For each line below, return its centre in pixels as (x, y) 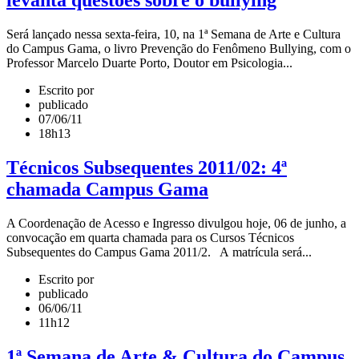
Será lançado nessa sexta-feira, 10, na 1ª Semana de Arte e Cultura (173, 34)
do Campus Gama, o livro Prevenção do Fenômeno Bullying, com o (179, 49)
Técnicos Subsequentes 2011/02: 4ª (147, 168)
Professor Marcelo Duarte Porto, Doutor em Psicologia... (149, 63)
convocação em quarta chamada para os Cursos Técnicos (150, 238)
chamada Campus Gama (107, 190)
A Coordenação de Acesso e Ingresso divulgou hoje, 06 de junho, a (176, 224)
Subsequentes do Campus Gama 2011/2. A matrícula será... (159, 252)
